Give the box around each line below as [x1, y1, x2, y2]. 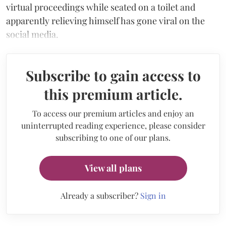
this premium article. [43, 84, 183, 103]
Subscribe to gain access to [25, 66, 201, 85]
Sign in [140, 190, 166, 201]
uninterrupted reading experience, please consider [21, 120, 205, 131]
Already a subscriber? [60, 190, 140, 201]
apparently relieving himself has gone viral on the [6, 14, 205, 27]
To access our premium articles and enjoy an [32, 107, 194, 119]
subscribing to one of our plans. [55, 132, 171, 143]
